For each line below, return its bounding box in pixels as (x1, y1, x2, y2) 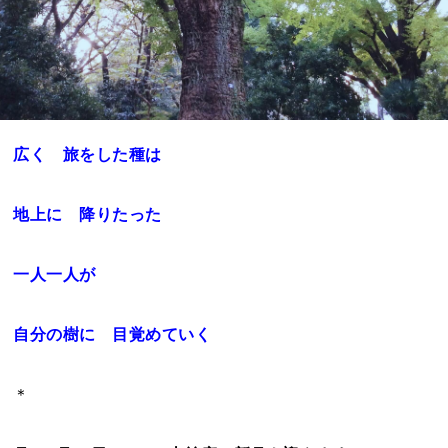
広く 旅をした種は (13, 145, 162, 163)
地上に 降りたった (13, 205, 162, 223)
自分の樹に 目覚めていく (13, 325, 212, 343)
